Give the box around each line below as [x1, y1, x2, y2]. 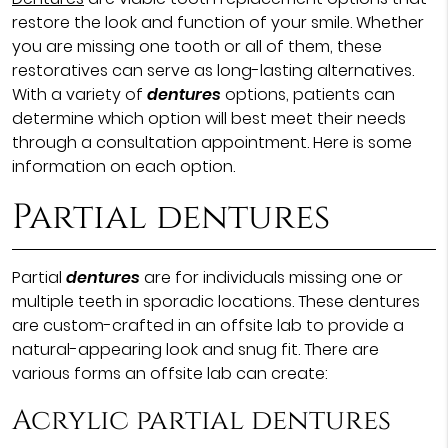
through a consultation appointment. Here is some [11, 131, 412, 154]
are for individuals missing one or [139, 266, 403, 289]
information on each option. [11, 155, 235, 178]
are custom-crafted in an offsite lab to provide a [11, 314, 404, 337]
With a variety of [11, 83, 147, 106]
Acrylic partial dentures [11, 402, 391, 439]
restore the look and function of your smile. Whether [11, 11, 424, 34]
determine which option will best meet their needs [11, 107, 406, 130]
